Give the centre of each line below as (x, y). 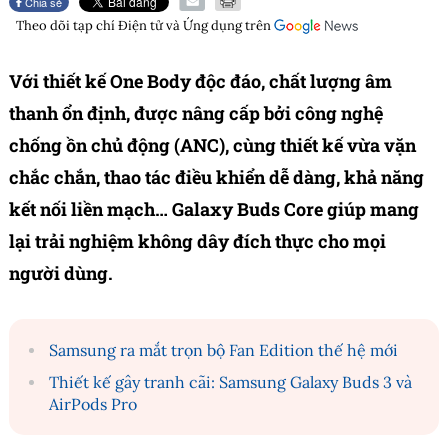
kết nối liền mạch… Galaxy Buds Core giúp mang (214, 209)
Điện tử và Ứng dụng (180, 26)
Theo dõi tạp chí (67, 26)
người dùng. (61, 273)
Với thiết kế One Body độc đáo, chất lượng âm (200, 81)
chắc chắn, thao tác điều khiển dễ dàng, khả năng (216, 177)
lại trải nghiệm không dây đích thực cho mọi (197, 241)
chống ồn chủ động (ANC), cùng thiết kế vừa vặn (212, 145)
